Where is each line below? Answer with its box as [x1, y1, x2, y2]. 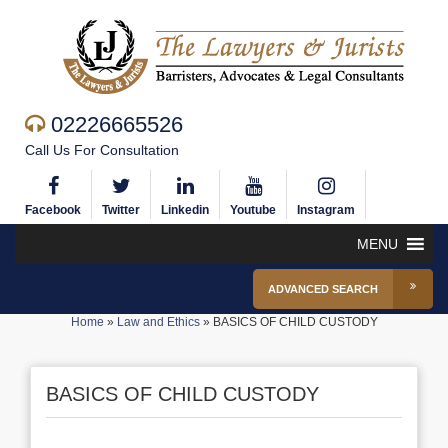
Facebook [25, 203, 81, 217]
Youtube [230, 203, 276, 217]
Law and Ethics [116, 315, 200, 329]
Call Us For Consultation [25, 142, 179, 158]
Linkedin [161, 203, 209, 217]
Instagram [297, 203, 355, 217]
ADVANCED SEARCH [268, 283, 378, 295]
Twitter [102, 203, 140, 217]
